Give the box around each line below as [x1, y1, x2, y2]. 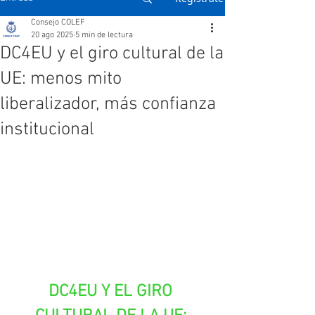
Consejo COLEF [31, 18, 85, 27]
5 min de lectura [75, 30, 133, 40]
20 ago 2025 [31, 30, 73, 40]
